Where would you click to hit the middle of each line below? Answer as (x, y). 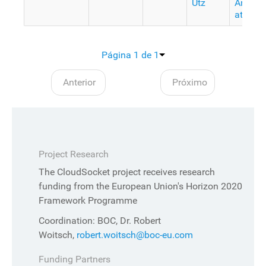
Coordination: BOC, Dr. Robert (100, 220)
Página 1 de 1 (130, 55)
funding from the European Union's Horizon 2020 (140, 186)
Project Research (74, 154)
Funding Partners (75, 259)
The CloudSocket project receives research (127, 172)
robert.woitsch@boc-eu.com (135, 235)
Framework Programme (88, 200)
